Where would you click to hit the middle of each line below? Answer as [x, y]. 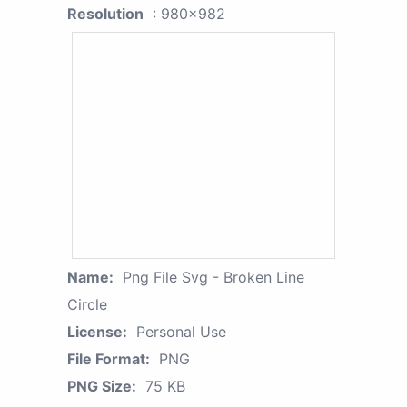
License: [97, 332]
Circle [87, 305]
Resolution [105, 14]
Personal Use [181, 332]
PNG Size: [102, 387]
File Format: [109, 359]
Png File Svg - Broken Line [213, 278]
